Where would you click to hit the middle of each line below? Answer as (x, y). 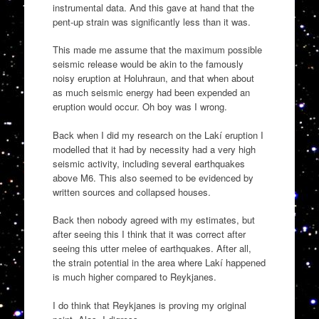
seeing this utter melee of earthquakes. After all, (152, 249)
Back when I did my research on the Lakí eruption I (158, 135)
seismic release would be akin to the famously (148, 64)
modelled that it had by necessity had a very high (154, 149)
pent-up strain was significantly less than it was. (151, 21)
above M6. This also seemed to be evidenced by (153, 177)
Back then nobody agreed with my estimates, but (153, 220)
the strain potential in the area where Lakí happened (159, 263)
